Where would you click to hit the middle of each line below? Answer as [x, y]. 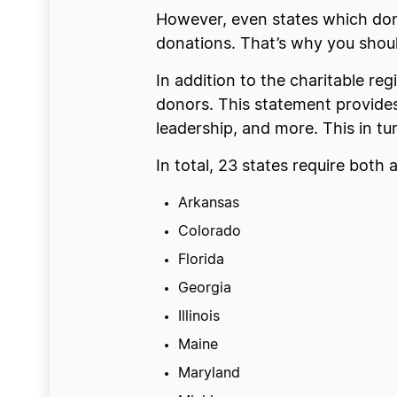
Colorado [209, 231]
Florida [201, 260]
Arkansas [208, 203]
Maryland [209, 373]
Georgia [204, 288]
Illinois [198, 316]
